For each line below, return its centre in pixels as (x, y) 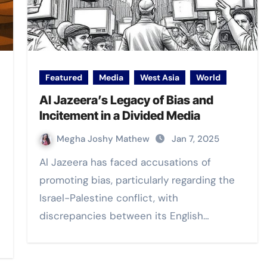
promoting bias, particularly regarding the (137, 180)
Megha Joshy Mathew (104, 139)
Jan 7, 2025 (195, 139)
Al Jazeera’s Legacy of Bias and (126, 100)
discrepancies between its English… (124, 216)
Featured (64, 77)
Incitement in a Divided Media (120, 116)
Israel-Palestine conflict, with (109, 198)
